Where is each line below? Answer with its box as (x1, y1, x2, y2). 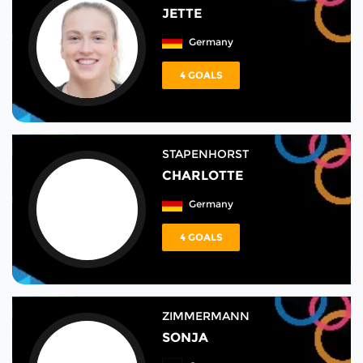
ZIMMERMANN (162, 309, 250, 324)
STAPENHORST (162, 147, 250, 162)
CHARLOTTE (162, 167, 244, 183)
